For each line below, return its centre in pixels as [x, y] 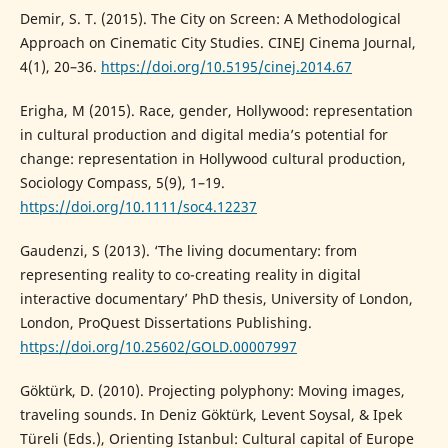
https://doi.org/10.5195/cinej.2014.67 [226, 67]
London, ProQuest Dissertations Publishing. [165, 323]
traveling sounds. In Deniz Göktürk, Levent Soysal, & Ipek [210, 415]
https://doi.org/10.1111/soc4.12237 [138, 207]
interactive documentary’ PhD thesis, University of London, [216, 299]
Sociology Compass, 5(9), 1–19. [122, 183]
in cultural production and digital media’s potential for [203, 135]
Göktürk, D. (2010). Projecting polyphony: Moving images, [212, 391]
